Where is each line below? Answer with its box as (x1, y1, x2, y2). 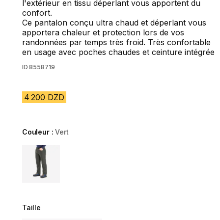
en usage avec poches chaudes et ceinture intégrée (22, 47, 215, 57)
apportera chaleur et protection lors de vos (22, 27, 184, 37)
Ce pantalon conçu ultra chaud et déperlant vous (22, 18, 206, 27)
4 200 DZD (24, 92, 64, 102)
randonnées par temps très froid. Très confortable (22, 37, 211, 47)
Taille (22, 203, 41, 212)
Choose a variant (22, 145, 85, 155)
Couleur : (22, 128, 55, 136)
